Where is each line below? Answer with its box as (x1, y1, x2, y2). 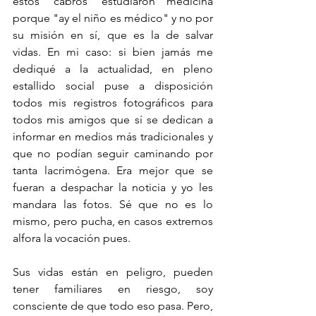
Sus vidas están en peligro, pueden (13, 265, 213, 279)
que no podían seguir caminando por (13, 147, 213, 160)
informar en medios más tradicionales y (13, 130, 213, 143)
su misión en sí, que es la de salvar (13, 28, 213, 42)
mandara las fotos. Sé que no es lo (13, 197, 213, 211)
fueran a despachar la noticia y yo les (13, 181, 213, 194)
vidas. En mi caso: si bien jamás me (13, 45, 213, 59)
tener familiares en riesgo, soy (13, 282, 213, 296)
